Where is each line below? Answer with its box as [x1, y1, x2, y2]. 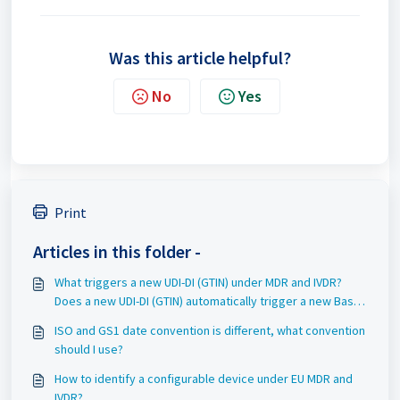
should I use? [54, 341, 123, 357]
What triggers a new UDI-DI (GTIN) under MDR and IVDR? [54, 274, 342, 290]
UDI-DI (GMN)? [54, 312, 124, 328]
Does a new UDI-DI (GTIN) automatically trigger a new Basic [54, 293, 362, 309]
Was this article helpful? [109, 46, 291, 69]
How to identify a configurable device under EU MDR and [54, 371, 353, 387]
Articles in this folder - [33, 240, 201, 262]
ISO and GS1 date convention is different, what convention [54, 322, 365, 338]
